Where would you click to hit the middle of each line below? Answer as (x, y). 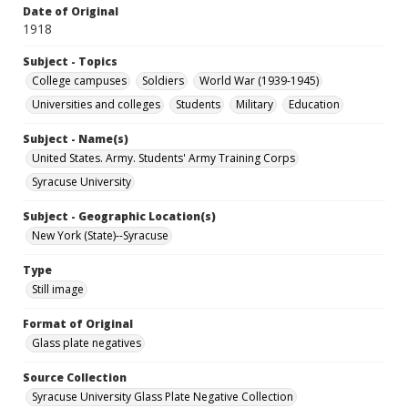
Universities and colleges (96, 105)
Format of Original (78, 324)
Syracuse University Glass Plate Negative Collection (163, 397)
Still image (58, 290)
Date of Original (71, 12)
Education (314, 105)
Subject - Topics (70, 62)
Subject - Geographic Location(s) (119, 217)
